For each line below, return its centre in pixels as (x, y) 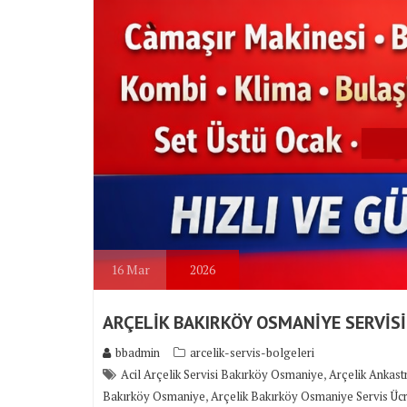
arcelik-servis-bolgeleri (252, 353)
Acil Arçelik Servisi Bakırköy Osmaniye (222, 375)
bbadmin (138, 353)
